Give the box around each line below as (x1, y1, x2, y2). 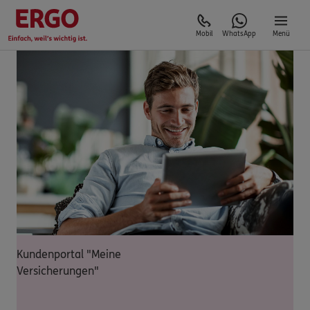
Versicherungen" (17, 264, 99, 277)
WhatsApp (222, 30, 256, 38)
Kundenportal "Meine (17, 247, 121, 261)
